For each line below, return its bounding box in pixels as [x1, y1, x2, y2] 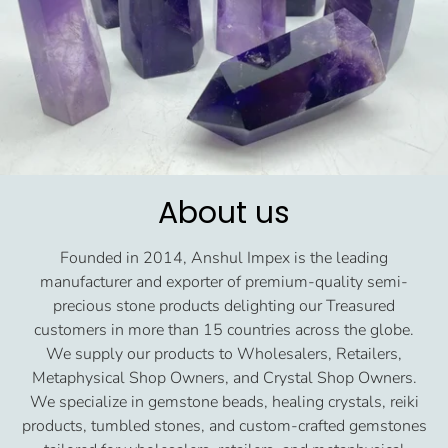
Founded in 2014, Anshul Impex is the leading [60, 247, 388, 270]
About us [158, 192, 290, 235]
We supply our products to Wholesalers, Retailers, [46, 343, 402, 366]
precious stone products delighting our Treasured [53, 295, 395, 318]
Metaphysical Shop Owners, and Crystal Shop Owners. [31, 367, 417, 390]
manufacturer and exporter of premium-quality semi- [40, 271, 408, 294]
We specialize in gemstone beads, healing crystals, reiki [29, 391, 419, 414]
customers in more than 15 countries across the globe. [34, 319, 414, 342]
